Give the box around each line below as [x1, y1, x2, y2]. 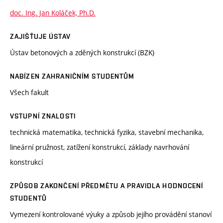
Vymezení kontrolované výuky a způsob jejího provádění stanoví [10, 210, 212, 220]
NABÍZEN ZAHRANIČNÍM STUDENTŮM [10, 72, 135, 81]
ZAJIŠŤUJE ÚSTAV [10, 32, 71, 41]
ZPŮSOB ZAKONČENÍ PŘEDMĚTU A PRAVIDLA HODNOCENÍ [10, 182, 204, 190]
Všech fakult [10, 88, 49, 98]
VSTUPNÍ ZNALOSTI [10, 112, 76, 120]
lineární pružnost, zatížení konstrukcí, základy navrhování [10, 142, 189, 152]
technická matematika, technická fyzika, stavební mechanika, [10, 127, 204, 137]
